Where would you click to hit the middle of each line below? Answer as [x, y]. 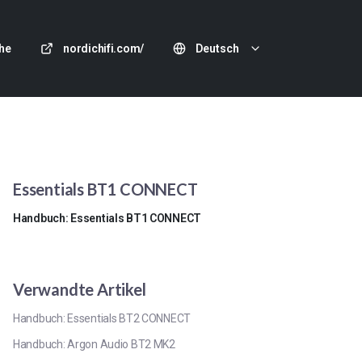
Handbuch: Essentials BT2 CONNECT [102, 318]
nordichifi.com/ [103, 48]
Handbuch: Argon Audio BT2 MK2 [94, 344]
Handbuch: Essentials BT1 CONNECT [107, 218]
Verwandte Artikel [80, 289]
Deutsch [217, 48]
